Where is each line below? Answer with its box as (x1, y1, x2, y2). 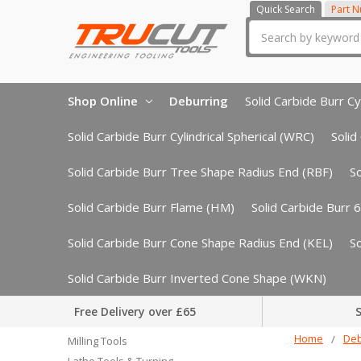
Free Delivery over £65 (74, 304, 196, 320)
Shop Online (68, 92, 138, 109)
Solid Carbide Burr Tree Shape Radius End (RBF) (68, 163, 333, 180)
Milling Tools (68, 333, 127, 348)
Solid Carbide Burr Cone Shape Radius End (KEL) (68, 234, 333, 251)
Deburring (169, 92, 228, 109)
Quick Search (256, 2, 315, 16)
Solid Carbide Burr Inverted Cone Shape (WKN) (68, 269, 326, 286)
